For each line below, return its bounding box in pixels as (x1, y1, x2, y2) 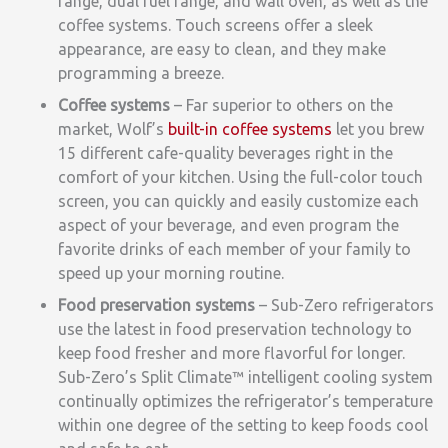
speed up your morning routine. (58, 263, 284, 282)
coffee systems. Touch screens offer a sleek (58, 15, 373, 34)
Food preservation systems (58, 295, 259, 314)
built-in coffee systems (168, 119, 332, 138)
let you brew (332, 119, 424, 138)
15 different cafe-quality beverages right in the (58, 143, 393, 162)
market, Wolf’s (58, 119, 168, 138)
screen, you (58, 191, 140, 210)
